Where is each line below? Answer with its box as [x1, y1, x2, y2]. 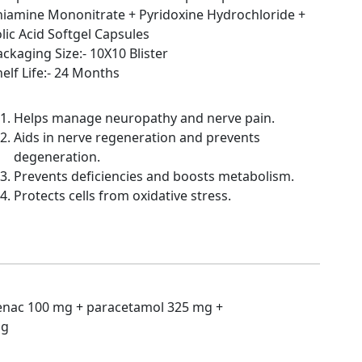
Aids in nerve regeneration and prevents [14, 128, 260, 146]
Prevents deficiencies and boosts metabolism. [14, 166, 294, 185]
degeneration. [14, 147, 100, 166]
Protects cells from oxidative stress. [14, 186, 231, 204]
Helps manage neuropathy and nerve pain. [14, 108, 275, 127]
